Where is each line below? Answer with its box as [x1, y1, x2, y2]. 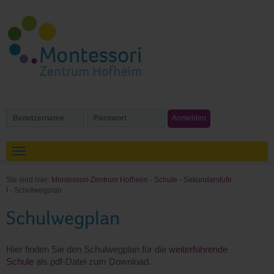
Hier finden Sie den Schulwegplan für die [6, 244, 169, 254]
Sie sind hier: [6, 176, 51, 184]
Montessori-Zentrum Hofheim [51, 176, 148, 184]
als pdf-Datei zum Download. [34, 256, 151, 267]
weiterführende [169, 244, 228, 254]
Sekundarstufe [183, 176, 232, 184]
